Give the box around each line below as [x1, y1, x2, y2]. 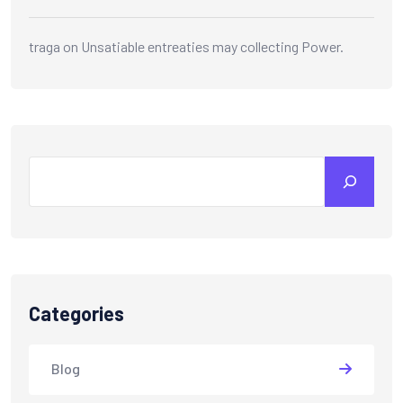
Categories [29, 300, 124, 325]
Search [28, 157, 76, 175]
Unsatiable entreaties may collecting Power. [81, 37, 344, 55]
